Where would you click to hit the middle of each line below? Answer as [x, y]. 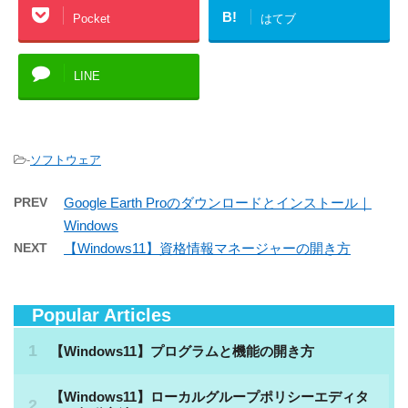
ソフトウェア [66, 160]
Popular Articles [92, 316]
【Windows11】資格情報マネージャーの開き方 [207, 249]
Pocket [92, 18]
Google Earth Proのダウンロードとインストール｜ [218, 203]
